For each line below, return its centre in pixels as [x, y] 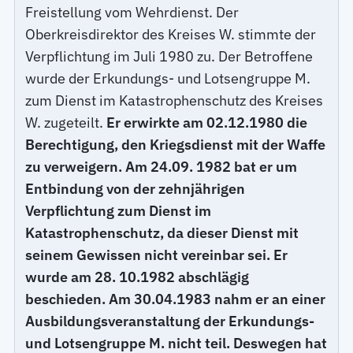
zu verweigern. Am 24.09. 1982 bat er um [162, 166]
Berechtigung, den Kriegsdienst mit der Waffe [176, 144]
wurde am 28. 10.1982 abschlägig [137, 277]
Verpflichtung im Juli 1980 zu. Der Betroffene [169, 56]
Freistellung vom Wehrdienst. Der [132, 12]
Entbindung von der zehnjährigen [136, 188]
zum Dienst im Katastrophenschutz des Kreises [175, 100]
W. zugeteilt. [66, 122]
